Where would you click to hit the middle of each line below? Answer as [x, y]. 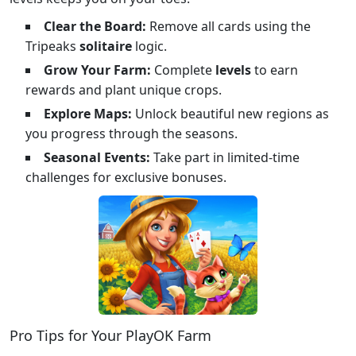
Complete [183, 70]
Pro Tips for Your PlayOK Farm [110, 335]
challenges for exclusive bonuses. [126, 177]
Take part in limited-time [225, 157]
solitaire [106, 46]
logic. [149, 46]
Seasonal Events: [97, 157]
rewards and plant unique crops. [124, 89]
